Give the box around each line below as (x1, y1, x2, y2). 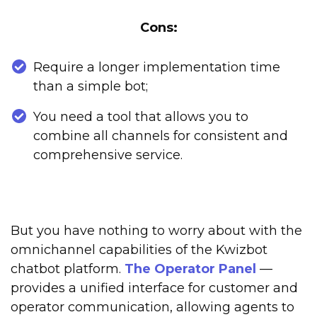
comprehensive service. (33, 147, 183, 163)
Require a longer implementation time (33, 59, 280, 76)
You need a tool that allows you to (33, 109, 248, 125)
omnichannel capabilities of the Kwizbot (11, 242, 267, 258)
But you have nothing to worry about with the (11, 223, 302, 239)
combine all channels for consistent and (33, 128, 288, 144)
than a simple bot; (33, 79, 148, 95)
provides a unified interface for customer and (11, 280, 298, 296)
